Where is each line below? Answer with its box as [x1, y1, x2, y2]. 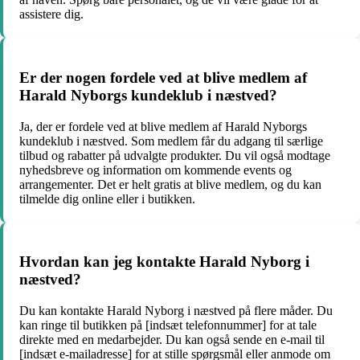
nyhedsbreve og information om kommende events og [19, 162, 292, 177]
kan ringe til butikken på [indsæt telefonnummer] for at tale [19, 318, 317, 333]
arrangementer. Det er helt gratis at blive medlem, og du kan [19, 177, 321, 191]
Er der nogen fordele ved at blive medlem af [19, 68, 307, 86]
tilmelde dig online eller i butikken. [19, 191, 195, 206]
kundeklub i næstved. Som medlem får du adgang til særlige [19, 133, 323, 148]
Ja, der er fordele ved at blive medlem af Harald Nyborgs [19, 119, 307, 133]
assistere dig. [19, 7, 84, 22]
